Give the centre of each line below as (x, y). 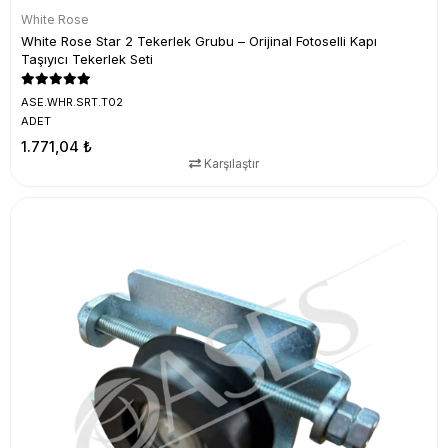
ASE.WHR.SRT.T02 (72, 102)
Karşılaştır (230, 163)
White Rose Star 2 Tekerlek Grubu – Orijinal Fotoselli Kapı (199, 41)
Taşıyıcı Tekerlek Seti (87, 59)
